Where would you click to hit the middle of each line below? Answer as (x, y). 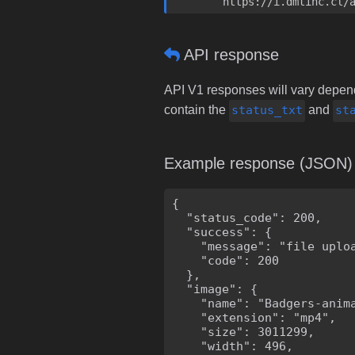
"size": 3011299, (243, 332)
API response (231, 54)
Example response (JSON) (258, 163)
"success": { (222, 232)
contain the (197, 110)
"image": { (215, 289)
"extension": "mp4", (254, 317)
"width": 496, (233, 346)
